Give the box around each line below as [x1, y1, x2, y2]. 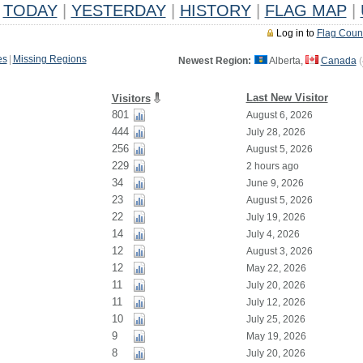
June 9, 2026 [246, 177, 304, 189]
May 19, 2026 [246, 331, 306, 342]
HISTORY [179, 2, 251, 19]
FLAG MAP [264, 2, 347, 19]
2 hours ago [246, 160, 299, 172]
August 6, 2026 [246, 109, 313, 121]
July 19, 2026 [246, 211, 305, 223]
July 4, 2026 [246, 228, 300, 240]
